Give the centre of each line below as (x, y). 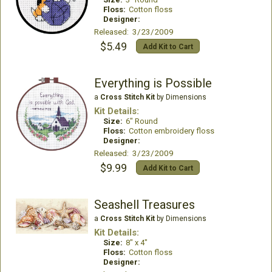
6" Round (141, 121)
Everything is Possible (153, 83)
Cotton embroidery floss (171, 131)
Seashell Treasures (144, 205)
